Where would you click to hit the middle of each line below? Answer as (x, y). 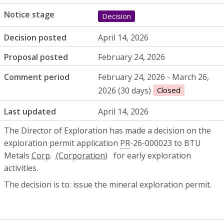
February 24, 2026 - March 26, (154, 77)
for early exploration (151, 156)
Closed (169, 90)
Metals (18, 156)
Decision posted (35, 37)
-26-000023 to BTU (165, 143)
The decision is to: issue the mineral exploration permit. (108, 185)
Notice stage (29, 14)
